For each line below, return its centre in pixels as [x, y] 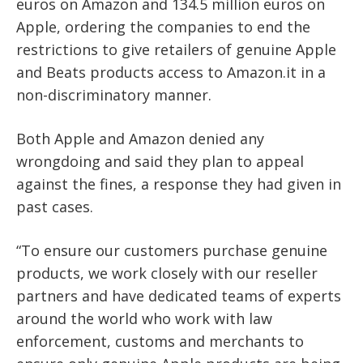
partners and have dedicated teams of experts [179, 295]
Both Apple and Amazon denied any [140, 138]
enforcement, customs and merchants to [160, 341]
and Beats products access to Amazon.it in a [171, 72]
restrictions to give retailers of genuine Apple [176, 49]
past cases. [55, 206]
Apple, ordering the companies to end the [163, 26]
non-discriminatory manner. [114, 94]
